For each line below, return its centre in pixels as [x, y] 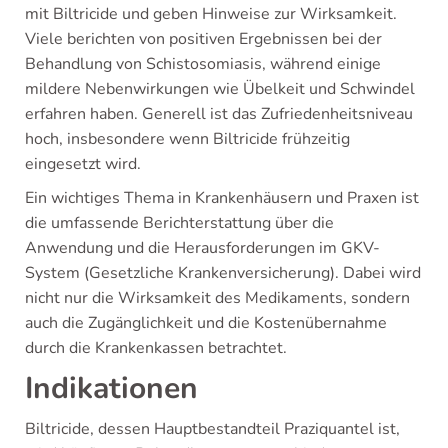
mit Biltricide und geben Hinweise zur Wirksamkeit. [211, 14]
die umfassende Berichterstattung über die [179, 223]
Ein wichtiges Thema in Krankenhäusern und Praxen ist [222, 198]
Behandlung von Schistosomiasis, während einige [203, 64]
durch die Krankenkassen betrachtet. [156, 348]
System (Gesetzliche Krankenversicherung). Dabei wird [223, 273]
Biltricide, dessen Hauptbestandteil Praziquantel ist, [212, 429]
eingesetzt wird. [83, 164]
